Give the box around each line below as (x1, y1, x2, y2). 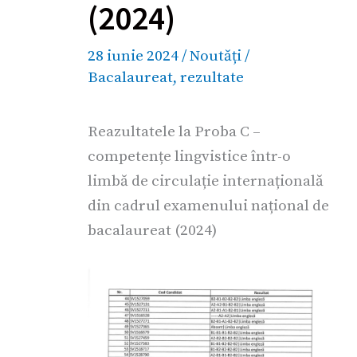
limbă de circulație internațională (88, 171, 324, 190)
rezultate (180, 68, 244, 88)
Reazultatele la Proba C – (88, 121, 261, 141)
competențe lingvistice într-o (88, 146, 291, 166)
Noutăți (190, 46, 241, 66)
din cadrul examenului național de (88, 195, 329, 215)
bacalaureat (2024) (88, 220, 217, 240)
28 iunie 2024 (88, 46, 182, 66)
